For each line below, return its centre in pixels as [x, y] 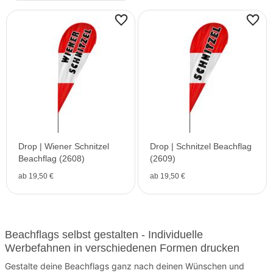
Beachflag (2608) [51, 158]
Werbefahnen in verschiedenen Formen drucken [122, 248]
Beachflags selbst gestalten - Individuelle [104, 235]
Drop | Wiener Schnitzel [64, 146]
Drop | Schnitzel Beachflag [201, 146]
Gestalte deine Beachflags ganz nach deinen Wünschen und [125, 266]
